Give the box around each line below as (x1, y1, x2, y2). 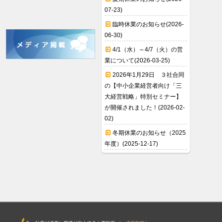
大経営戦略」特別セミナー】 (105, 93, 182, 101)
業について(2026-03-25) (105, 57, 170, 64)
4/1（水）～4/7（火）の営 (112, 46, 183, 54)
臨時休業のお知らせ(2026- (112, 21, 184, 28)
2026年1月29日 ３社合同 (112, 71, 184, 79)
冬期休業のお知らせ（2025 (112, 129, 186, 137)
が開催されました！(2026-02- (105, 104, 185, 111)
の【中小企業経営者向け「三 (105, 82, 182, 90)
